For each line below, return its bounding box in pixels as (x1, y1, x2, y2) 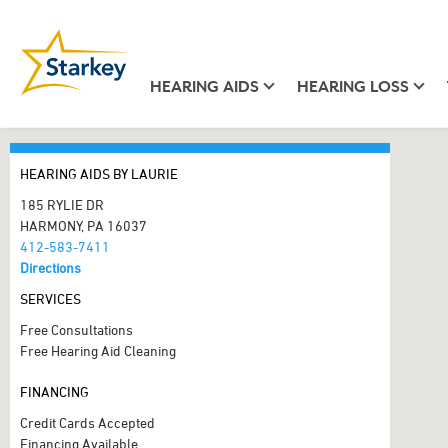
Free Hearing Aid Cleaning (20, 342, 176, 359)
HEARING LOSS (296, 77, 409, 96)
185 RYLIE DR (20, 196, 104, 213)
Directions (20, 259, 81, 276)
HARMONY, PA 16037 (20, 217, 147, 234)
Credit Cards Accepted (20, 414, 155, 431)
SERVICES (20, 290, 81, 307)
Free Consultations (20, 321, 133, 338)
